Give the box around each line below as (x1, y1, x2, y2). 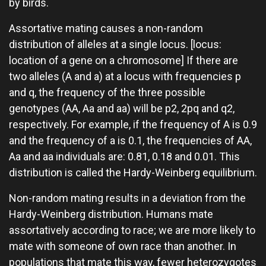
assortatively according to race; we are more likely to (9, 224, 255, 236)
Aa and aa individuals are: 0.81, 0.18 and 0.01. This (9, 150, 240, 163)
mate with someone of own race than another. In (9, 240, 236, 252)
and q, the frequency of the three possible (9, 86, 205, 99)
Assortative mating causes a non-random (9, 22, 203, 34)
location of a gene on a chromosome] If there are (9, 54, 238, 66)
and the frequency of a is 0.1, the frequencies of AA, (9, 134, 252, 147)
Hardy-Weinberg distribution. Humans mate (9, 208, 213, 220)
